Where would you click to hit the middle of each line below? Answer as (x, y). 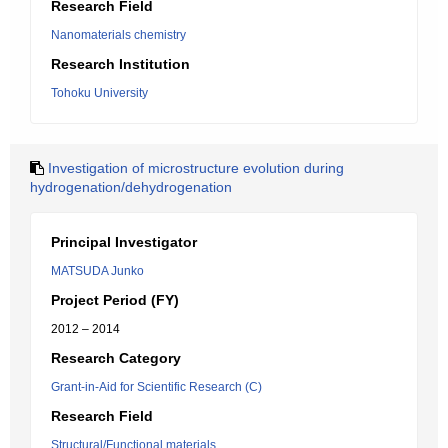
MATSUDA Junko (97, 271)
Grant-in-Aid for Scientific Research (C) (156, 387)
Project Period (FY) (115, 300)
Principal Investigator (124, 242)
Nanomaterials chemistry (118, 35)
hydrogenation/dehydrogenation (131, 187)
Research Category (116, 358)
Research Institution (120, 64)
